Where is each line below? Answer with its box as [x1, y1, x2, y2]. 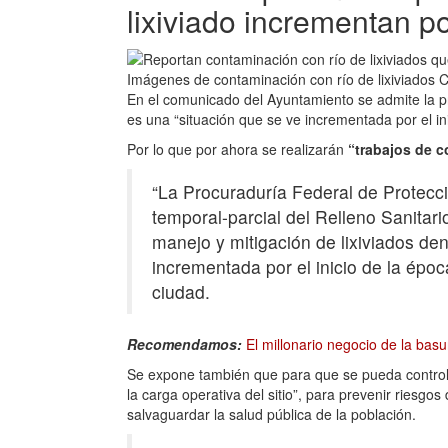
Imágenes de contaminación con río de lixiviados [127, 69, 439, 90]
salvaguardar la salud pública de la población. [127, 404, 416, 425]
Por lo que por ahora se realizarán [127, 139, 344, 160]
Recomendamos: [127, 334, 242, 355]
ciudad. [152, 279, 210, 305]
